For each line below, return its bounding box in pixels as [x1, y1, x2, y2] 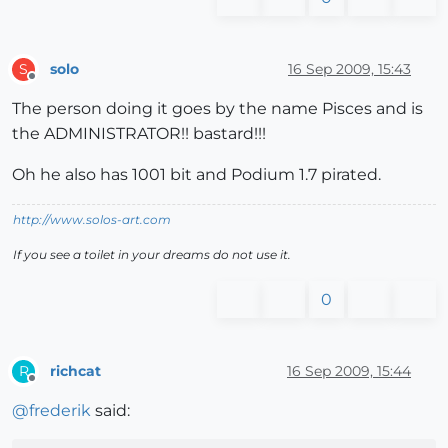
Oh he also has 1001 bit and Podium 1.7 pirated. [12, 165, 381, 185]
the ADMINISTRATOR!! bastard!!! [12, 124, 266, 144]
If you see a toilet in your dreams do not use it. [13, 247, 291, 263]
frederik [29, 401, 91, 421]
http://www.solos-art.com [13, 212, 171, 228]
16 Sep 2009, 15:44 [287, 361, 411, 380]
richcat [50, 361, 101, 380]
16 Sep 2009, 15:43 [288, 59, 411, 78]
